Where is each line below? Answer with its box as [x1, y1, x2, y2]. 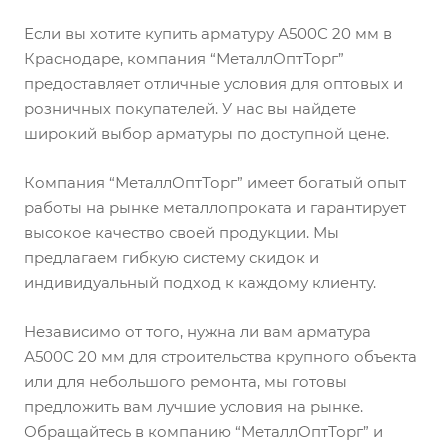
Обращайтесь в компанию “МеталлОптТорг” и [24, 422, 383, 441]
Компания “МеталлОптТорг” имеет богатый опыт [24, 173, 406, 192]
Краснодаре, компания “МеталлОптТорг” [24, 49, 344, 68]
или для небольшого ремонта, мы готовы [24, 372, 347, 391]
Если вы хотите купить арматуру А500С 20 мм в [24, 24, 392, 43]
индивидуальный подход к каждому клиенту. [24, 273, 376, 292]
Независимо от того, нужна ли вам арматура [24, 322, 371, 341]
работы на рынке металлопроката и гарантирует [24, 198, 406, 217]
